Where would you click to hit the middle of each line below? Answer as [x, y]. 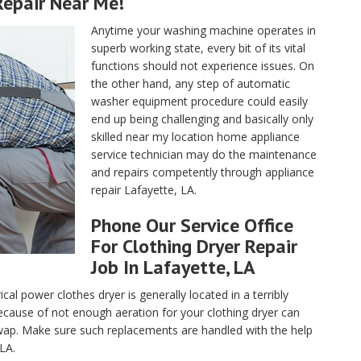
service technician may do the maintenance [204, 154]
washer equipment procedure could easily [199, 101]
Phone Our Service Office [192, 225]
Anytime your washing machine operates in [203, 30]
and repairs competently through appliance [203, 172]
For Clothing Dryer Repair [194, 246]
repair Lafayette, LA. [144, 190]
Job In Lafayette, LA [173, 267]
